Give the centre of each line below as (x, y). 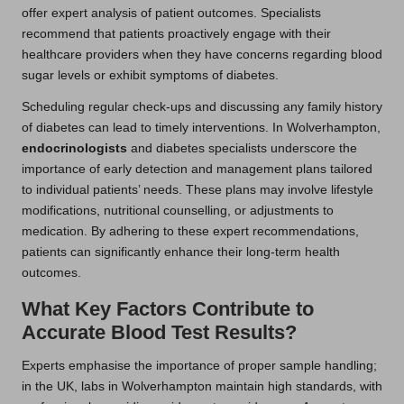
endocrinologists (74, 148)
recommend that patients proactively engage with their (176, 33)
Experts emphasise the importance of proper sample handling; (199, 365)
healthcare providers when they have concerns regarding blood (202, 54)
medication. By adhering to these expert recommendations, (190, 231)
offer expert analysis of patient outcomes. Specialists (171, 13)
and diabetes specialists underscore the (242, 148)
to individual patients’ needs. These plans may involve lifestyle (197, 189)
